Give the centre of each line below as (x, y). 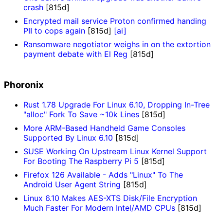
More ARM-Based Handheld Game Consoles (104, 128)
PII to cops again (54, 30)
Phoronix (24, 85)
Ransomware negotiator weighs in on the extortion (117, 44)
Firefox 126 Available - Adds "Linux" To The (103, 175)
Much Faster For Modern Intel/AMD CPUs (99, 208)
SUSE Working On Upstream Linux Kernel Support (115, 152)
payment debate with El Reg (75, 54)
